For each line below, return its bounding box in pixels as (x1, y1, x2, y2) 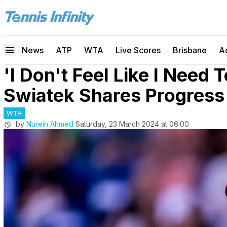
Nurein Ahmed (26, 120, 73, 128)
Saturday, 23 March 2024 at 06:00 (75, 120, 189, 128)
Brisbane (173, 45, 207, 55)
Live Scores (116, 45, 161, 55)
